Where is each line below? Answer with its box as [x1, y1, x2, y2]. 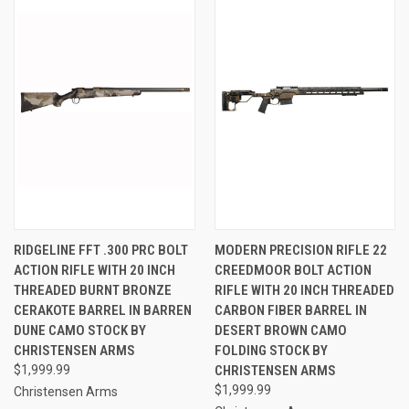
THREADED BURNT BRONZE [14, 281, 172, 299]
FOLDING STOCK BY [214, 341, 328, 359]
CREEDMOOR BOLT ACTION [214, 261, 372, 278]
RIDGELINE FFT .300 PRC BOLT [14, 241, 188, 258]
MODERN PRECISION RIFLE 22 [214, 241, 387, 258]
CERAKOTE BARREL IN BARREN [14, 301, 192, 319]
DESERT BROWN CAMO [214, 321, 347, 339]
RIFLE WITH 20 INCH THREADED [214, 281, 394, 299]
